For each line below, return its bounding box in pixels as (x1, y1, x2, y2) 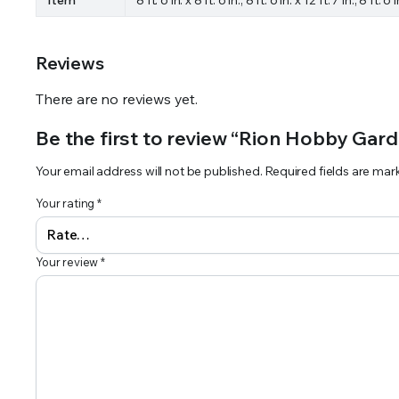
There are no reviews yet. (36, 89, 198, 108)
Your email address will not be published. (36, 162, 263, 179)
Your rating (36, 195, 98, 210)
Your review (36, 254, 102, 269)
